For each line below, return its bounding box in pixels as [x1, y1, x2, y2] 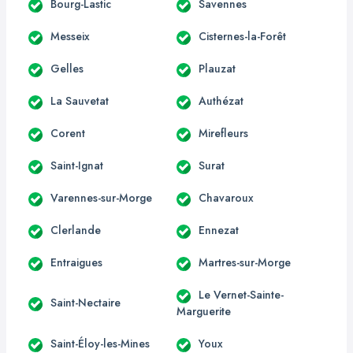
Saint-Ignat [50, 157, 103, 173]
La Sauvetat [50, 92, 109, 109]
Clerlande [50, 221, 101, 238]
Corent [50, 124, 85, 141]
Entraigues [50, 254, 102, 270]
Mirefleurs [199, 124, 248, 141]
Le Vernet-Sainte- [199, 286, 284, 303]
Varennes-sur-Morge [50, 189, 152, 206]
